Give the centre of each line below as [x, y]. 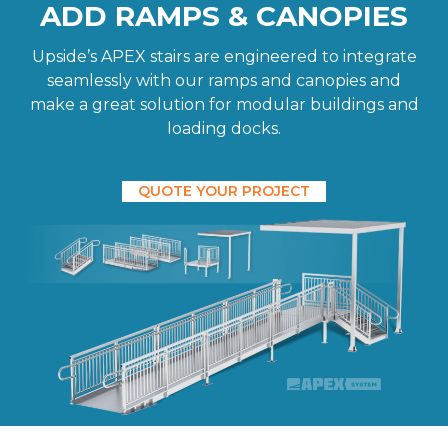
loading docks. [224, 129]
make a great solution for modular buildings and [224, 105]
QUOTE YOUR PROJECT [224, 191]
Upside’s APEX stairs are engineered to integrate [224, 57]
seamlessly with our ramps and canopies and [224, 81]
